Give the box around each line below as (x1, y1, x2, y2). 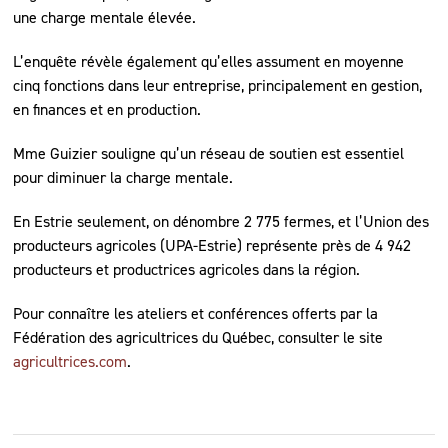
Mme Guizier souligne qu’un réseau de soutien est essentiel (13, 142, 405, 164)
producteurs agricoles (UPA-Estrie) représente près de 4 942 (13, 234, 412, 256)
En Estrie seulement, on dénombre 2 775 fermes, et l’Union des (13, 210, 430, 232)
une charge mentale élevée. (13, 6, 197, 28)
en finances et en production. (13, 98, 202, 120)
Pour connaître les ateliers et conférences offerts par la (13, 302, 379, 324)
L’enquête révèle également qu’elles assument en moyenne (13, 50, 405, 72)
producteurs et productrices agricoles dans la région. (13, 258, 361, 280)
